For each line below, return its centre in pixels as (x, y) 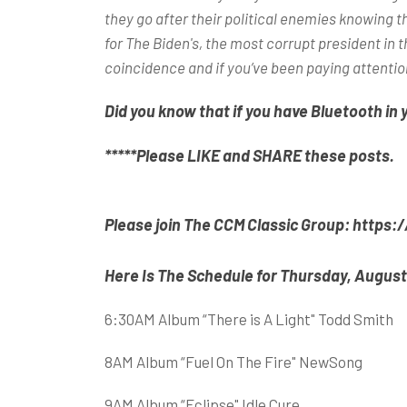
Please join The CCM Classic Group (224, 224)
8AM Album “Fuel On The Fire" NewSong (233, 361)
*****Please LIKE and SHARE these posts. (249, 155)
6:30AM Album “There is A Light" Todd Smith (248, 318)
